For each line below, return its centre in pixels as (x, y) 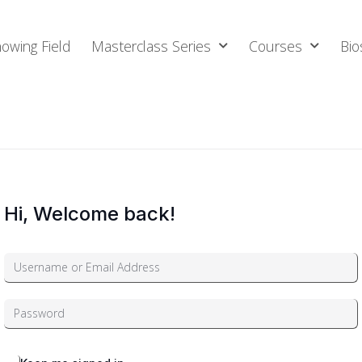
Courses (276, 46)
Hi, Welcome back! (90, 214)
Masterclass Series (152, 46)
